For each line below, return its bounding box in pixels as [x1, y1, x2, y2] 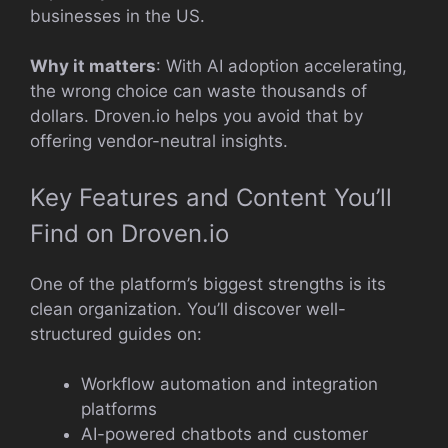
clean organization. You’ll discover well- [30, 298, 346, 319]
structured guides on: [30, 323, 202, 344]
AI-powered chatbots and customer [81, 424, 368, 444]
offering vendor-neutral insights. [30, 131, 288, 151]
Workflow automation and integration [81, 374, 378, 394]
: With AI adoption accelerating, [156, 56, 407, 76]
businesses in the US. [30, 5, 205, 26]
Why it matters [30, 56, 156, 76]
